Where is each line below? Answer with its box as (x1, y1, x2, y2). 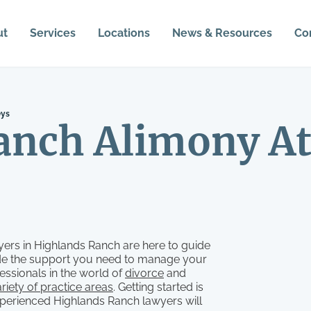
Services (29, 26, 76, 40)
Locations (97, 26, 150, 40)
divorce (125, 267, 164, 280)
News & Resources (171, 26, 272, 40)
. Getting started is (113, 280, 203, 294)
